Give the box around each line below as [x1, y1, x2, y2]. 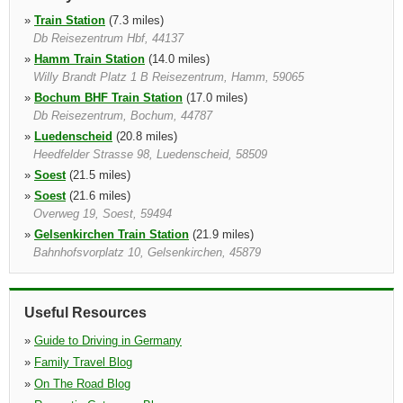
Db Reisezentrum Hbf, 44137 [33, 31, 184, 45]
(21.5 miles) [66, 168, 130, 182]
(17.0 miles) [183, 91, 247, 104]
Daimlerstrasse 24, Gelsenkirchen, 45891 [33, 284, 248, 298]
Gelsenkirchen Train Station [34, 228, 189, 241]
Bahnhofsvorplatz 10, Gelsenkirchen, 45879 [33, 246, 261, 259]
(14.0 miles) [145, 52, 210, 66]
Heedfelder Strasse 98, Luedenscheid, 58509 [33, 148, 267, 161]
